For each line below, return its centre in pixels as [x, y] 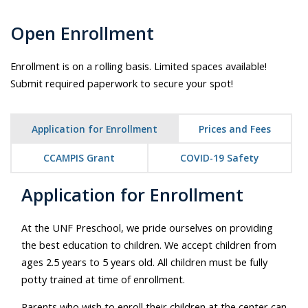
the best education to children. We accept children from [149, 244]
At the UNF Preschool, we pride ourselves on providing [147, 227]
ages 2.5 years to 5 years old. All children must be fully [144, 262]
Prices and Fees [234, 129]
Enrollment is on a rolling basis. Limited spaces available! [139, 66]
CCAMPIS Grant [79, 158]
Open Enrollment [82, 33]
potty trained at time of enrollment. [103, 279]
